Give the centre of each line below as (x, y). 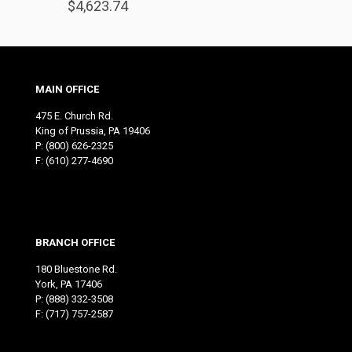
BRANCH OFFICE (75, 243)
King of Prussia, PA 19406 (93, 131)
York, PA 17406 (69, 284)
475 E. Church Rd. (74, 116)
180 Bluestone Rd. (76, 269)
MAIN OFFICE (67, 90)
